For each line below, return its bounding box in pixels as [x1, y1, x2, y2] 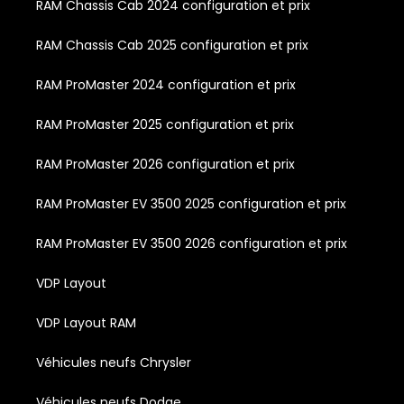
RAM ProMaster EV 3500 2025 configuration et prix [36, 195, 346, 214]
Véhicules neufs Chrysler [36, 353, 191, 372]
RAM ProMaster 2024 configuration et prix [36, 76, 296, 95]
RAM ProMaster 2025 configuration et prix [36, 115, 294, 134]
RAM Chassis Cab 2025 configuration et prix [36, 36, 308, 55]
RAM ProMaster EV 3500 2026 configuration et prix [36, 234, 347, 253]
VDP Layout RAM [36, 314, 136, 333]
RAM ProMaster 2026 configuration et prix [36, 155, 295, 174]
